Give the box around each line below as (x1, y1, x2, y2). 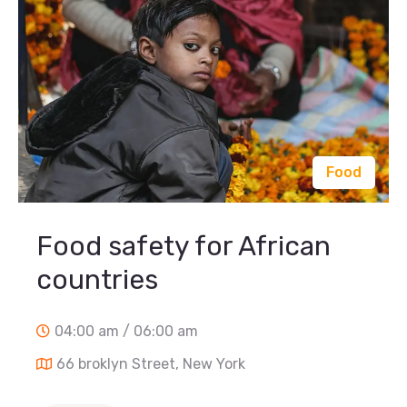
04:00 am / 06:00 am (55, 323, 198, 341)
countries (36, 263, 158, 297)
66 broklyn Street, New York (56, 355, 245, 373)
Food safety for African (36, 230, 331, 263)
